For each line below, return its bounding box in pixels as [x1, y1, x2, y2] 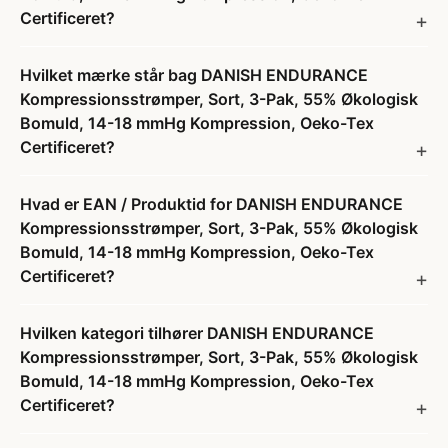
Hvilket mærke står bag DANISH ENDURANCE [20, 65, 368, 85]
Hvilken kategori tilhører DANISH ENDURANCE [20, 323, 374, 343]
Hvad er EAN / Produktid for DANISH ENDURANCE [20, 194, 403, 214]
